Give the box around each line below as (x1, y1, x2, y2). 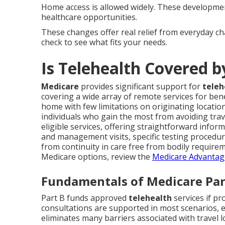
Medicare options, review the (41, 151, 152, 163)
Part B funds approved (41, 192, 129, 204)
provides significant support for (79, 81, 202, 92)
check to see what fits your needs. (41, 37, 167, 48)
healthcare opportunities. (41, 12, 137, 23)
